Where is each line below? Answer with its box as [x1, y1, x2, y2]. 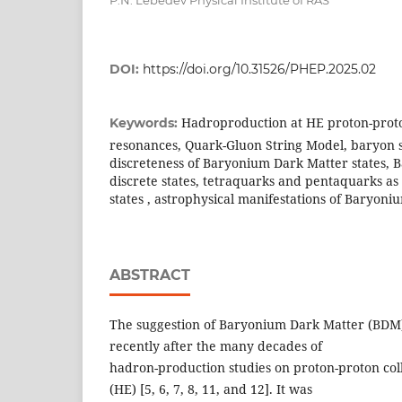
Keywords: [109, 114, 181, 131]
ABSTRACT [109, 266, 190, 284]
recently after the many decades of [109, 336, 322, 354]
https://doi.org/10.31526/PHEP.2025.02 [143, 60, 376, 77]
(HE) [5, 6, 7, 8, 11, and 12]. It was [109, 380, 312, 398]
